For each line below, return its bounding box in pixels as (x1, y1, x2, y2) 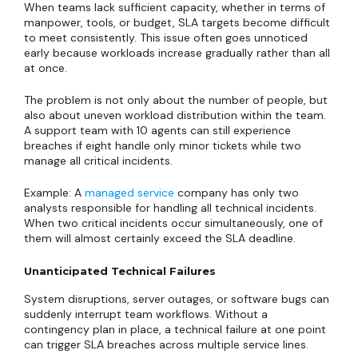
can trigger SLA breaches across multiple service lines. (24, 337, 308, 352)
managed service (85, 185, 174, 200)
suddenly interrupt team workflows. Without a (24, 307, 268, 321)
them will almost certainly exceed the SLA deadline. (24, 231, 296, 245)
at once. (24, 61, 67, 75)
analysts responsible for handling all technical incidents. (24, 201, 316, 215)
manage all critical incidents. (24, 153, 173, 168)
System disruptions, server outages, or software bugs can (24, 292, 329, 306)
